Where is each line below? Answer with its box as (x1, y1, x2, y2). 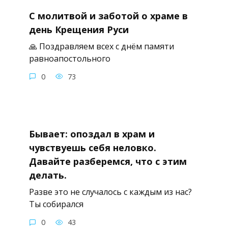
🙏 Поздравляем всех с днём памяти (28, 41, 174, 52)
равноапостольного (28, 53, 110, 65)
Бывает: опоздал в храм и (28, 128, 155, 140)
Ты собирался (28, 198, 83, 210)
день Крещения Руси (28, 23, 129, 36)
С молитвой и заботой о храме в (28, 9, 188, 22)
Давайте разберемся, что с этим (28, 155, 187, 168)
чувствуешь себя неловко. (28, 141, 156, 154)
